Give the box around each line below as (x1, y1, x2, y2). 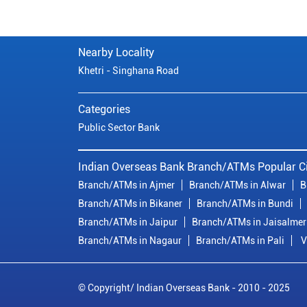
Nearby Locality (78, 46, 154, 60)
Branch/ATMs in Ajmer (78, 180, 175, 191)
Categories (78, 103, 130, 116)
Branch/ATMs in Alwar (189, 180, 286, 191)
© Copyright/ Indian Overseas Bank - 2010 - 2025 (78, 282, 290, 294)
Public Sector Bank (78, 122, 160, 134)
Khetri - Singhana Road (78, 65, 179, 77)
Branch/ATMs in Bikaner (78, 198, 182, 210)
